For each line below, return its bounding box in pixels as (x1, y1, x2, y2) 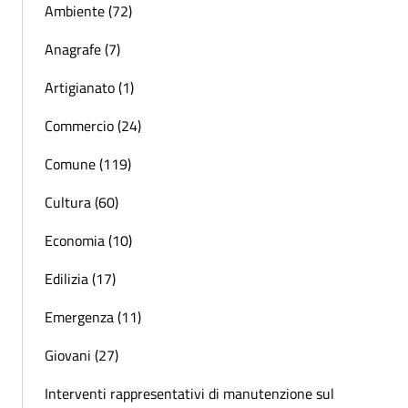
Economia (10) (45, 229, 132, 252)
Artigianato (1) (45, 76, 134, 99)
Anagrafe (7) (45, 38, 120, 61)
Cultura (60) (45, 191, 118, 214)
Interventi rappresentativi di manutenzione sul (45, 382, 334, 405)
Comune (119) (45, 153, 131, 176)
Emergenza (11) (45, 306, 141, 329)
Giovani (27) (45, 344, 118, 367)
